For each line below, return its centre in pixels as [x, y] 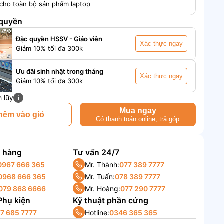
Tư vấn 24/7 [96, 152]
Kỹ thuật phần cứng [110, 200]
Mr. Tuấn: [100, 176]
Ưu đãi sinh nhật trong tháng [60, 71]
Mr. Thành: [102, 164]
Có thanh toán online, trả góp [138, 119]
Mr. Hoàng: [102, 188]
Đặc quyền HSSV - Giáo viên [59, 39]
